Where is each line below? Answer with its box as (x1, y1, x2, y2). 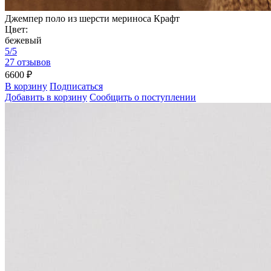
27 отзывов (5, 57, 51, 68)
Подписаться (50, 81, 103, 92)
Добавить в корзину (5, 92, 87, 103)
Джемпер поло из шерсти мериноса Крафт (5, 13, 180, 24)
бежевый (5, 35, 42, 46)
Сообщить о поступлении (90, 92, 196, 103)
